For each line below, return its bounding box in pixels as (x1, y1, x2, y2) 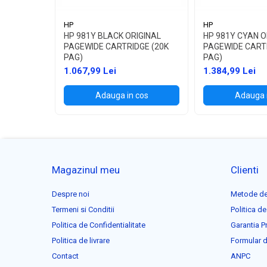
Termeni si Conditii (52, 204, 114, 214)
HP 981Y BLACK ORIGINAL (64, 30, 161, 41)
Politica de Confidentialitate (52, 220, 145, 229)
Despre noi (52, 189, 89, 198)
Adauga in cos (95, 90, 148, 100)
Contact (52, 251, 79, 260)
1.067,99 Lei (64, 65, 116, 76)
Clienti (231, 163, 259, 176)
